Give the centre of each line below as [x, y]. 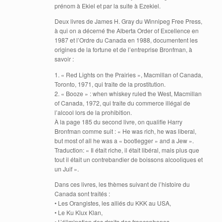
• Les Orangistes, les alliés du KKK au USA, [113, 203]
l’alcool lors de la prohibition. [93, 112]
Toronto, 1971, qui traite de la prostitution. [110, 84]
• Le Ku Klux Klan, [79, 212]
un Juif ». [67, 168]
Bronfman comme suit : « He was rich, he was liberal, [125, 131]
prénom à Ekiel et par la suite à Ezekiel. [108, 6]
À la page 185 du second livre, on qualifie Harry [118, 121]
